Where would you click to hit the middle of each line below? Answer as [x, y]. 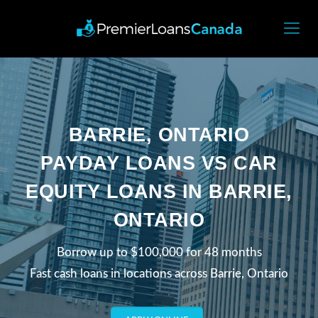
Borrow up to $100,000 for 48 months [159, 252]
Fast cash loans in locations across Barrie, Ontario [159, 273]
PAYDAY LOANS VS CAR [159, 163]
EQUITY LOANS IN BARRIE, [159, 191]
